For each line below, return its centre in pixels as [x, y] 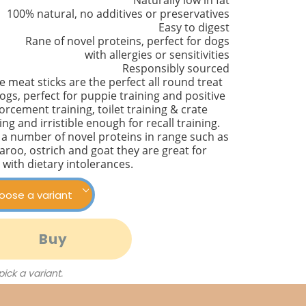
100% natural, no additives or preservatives [118, 14]
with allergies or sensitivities [157, 55]
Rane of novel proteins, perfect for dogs [127, 41]
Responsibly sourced [176, 69]
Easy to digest [194, 28]
